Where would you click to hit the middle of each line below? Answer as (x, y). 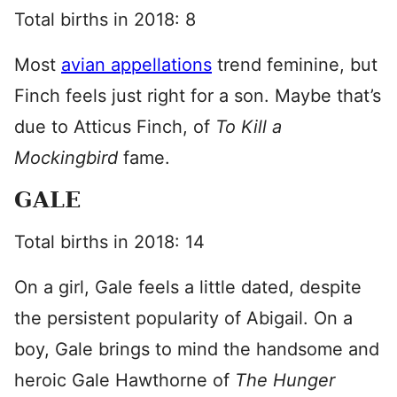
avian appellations (136, 65)
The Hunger (285, 380)
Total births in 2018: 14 (109, 242)
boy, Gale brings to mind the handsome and (197, 349)
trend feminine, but (295, 65)
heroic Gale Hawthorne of (125, 380)
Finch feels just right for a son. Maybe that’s (198, 96)
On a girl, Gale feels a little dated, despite (188, 287)
